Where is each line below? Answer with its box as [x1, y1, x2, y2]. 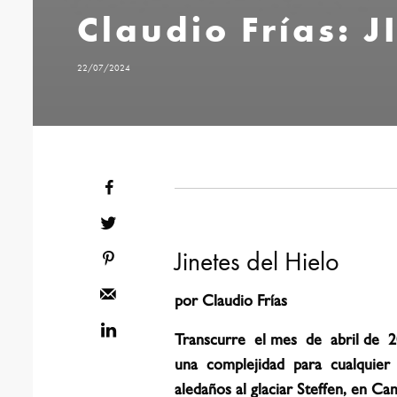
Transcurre [175, 326, 245, 349]
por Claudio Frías [175, 287, 288, 310]
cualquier [331, 351, 391, 374]
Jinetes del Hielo [175, 244, 339, 278]
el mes [254, 326, 298, 349]
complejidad [206, 351, 285, 374]
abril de [331, 326, 380, 349]
